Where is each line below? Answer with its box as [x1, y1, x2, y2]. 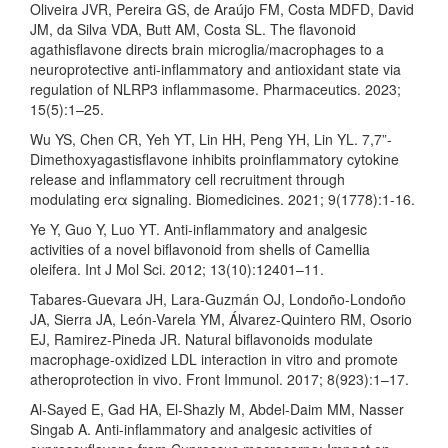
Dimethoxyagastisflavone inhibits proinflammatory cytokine [30, 148, 399, 169]
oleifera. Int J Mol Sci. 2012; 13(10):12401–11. [30, 258, 324, 279]
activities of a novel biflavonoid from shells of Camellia [30, 238, 370, 259]
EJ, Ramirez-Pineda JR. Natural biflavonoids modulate [30, 328, 373, 349]
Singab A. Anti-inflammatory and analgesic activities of [30, 418, 372, 439]
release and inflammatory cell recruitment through [30, 168, 345, 189]
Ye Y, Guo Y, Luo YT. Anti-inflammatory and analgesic [30, 218, 367, 239]
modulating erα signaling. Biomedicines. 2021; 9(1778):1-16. [30, 188, 415, 209]
